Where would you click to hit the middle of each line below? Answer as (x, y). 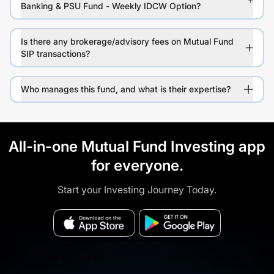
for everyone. (137, 166)
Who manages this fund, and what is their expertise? (126, 89)
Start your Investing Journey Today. (137, 190)
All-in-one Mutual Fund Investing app (137, 147)
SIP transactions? (55, 54)
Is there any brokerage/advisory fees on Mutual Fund (127, 42)
